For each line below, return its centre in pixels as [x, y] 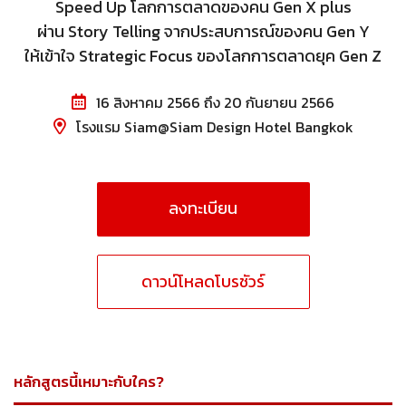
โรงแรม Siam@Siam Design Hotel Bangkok [214, 127]
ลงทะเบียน [203, 208]
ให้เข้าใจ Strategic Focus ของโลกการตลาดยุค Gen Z [203, 56]
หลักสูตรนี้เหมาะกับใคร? [89, 382]
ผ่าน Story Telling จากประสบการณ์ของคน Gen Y [203, 31]
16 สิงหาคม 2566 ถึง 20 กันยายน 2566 [213, 102]
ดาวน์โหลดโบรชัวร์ [203, 281]
